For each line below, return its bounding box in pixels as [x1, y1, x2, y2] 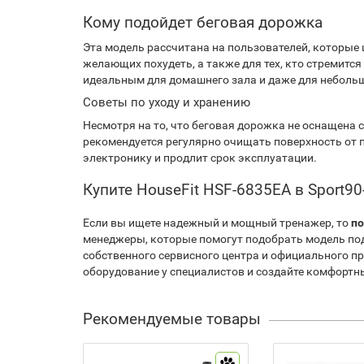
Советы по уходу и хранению [83, 95, 250, 110]
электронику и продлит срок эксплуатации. [83, 151, 317, 164]
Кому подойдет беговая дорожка [83, 13, 323, 32]
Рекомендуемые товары [83, 310, 261, 328]
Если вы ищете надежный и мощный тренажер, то [83, 216, 351, 229]
